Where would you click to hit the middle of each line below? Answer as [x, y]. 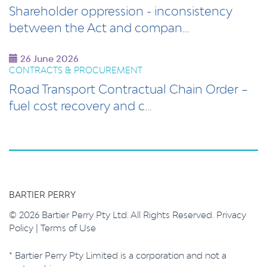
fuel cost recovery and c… [80, 105]
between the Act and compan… [99, 27]
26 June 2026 [48, 59]
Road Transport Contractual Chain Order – [128, 89]
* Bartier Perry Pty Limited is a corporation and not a [118, 255]
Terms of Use [68, 228]
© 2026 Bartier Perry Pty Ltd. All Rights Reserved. [113, 215]
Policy [22, 228]
